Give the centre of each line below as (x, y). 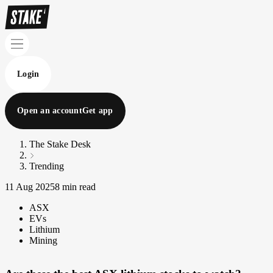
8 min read (75, 187)
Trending (47, 166)
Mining (43, 240)
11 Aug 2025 (30, 187)
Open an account (50, 111)
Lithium (44, 229)
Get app (97, 111)
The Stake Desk (60, 144)
